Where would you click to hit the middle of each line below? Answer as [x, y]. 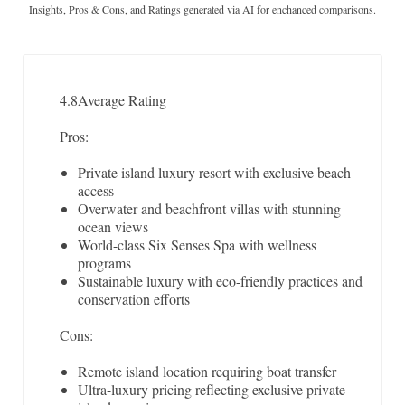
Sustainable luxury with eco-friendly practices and [220, 281]
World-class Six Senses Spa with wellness [197, 245]
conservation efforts [134, 299]
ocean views [113, 227]
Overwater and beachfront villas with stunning [209, 209]
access [96, 191]
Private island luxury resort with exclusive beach [214, 173]
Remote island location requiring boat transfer [207, 372]
